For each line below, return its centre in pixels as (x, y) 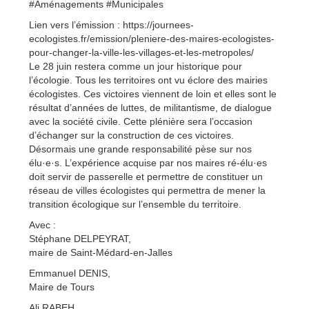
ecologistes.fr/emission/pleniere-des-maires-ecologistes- (152, 38)
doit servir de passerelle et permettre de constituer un (146, 176)
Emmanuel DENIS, (70, 273)
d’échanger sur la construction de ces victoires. (131, 135)
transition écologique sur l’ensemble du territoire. (135, 204)
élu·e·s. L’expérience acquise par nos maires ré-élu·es (148, 162)
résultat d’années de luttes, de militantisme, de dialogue (150, 107)
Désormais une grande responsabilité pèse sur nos (140, 149)
